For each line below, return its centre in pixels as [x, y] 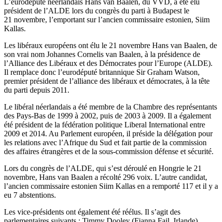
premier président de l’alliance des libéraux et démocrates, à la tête [107, 81]
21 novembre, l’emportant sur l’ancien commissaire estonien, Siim [107, 20]
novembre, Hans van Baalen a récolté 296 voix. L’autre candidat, [106, 177]
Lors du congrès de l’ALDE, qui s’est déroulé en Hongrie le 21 [103, 168]
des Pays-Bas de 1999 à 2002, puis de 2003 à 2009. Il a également [108, 116]
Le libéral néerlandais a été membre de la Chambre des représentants [111, 107]
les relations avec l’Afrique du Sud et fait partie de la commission [105, 143]
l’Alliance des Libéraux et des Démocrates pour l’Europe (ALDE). [108, 63]
